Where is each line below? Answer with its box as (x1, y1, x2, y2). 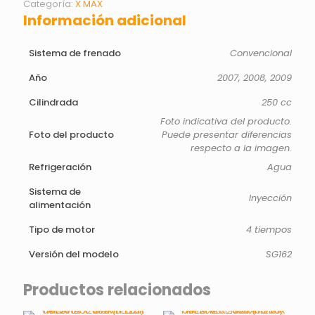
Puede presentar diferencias (162, 128, 292, 141)
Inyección (249, 191, 292, 205)
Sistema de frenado (29, 46, 121, 60)
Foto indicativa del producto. (160, 115, 292, 128)
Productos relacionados (23, 279, 211, 301)
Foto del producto (29, 128, 114, 141)
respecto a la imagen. (191, 141, 292, 155)
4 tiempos (246, 223, 292, 236)
